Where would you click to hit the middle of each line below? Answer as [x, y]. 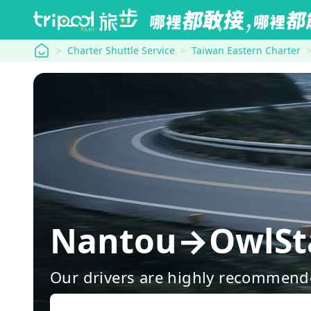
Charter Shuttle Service [121, 50]
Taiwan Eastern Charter [246, 50]
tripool [50, 49]
